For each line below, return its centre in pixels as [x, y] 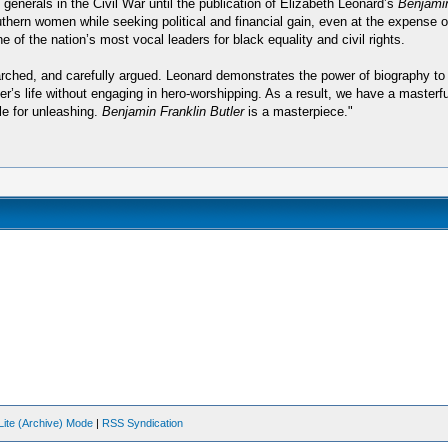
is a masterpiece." [298, 111]
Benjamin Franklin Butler [172, 111]
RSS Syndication [143, 423]
